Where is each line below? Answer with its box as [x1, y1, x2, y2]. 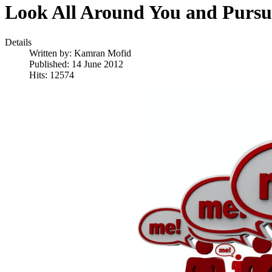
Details [5, 36, 32, 47]
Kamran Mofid [74, 47, 131, 58]
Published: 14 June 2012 [29, 58, 123, 69]
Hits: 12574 [29, 69, 74, 80]
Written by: [29, 47, 74, 58]
